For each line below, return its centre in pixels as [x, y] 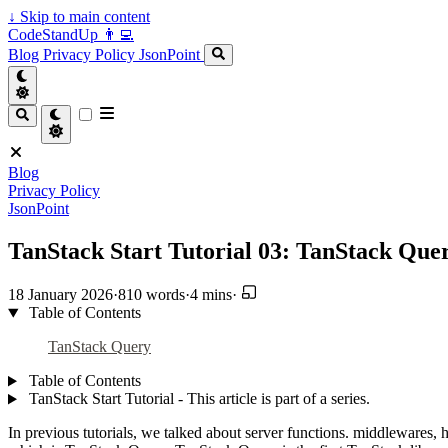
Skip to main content [83, 16]
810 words [151, 295]
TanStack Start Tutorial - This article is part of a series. [197, 399]
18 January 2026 [60, 295]
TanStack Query [99, 347]
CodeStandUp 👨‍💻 [71, 34]
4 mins [211, 295]
